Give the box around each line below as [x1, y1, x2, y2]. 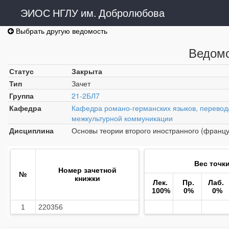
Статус [9, 66, 34, 76]
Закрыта [72, 66, 102, 76]
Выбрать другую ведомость [14, 26, 107, 36]
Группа [9, 90, 34, 101]
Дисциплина [9, 125, 54, 135]
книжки [74, 174, 100, 182]
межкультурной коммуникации [72, 113, 173, 123]
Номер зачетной [58, 166, 117, 174]
